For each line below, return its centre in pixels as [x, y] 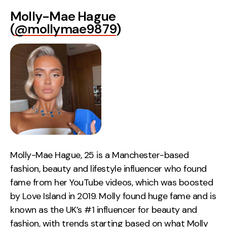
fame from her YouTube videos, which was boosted [112, 183]
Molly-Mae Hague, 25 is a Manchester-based [100, 155]
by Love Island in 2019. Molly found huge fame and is [113, 196]
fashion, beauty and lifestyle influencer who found [108, 169]
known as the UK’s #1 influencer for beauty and [104, 210]
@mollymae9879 [65, 29]
